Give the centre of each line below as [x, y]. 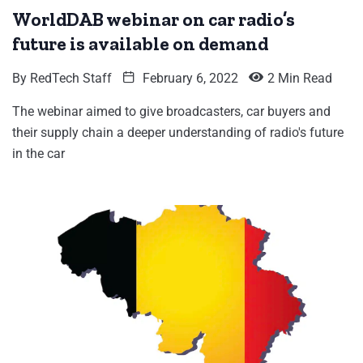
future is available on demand [140, 44]
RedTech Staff [71, 79]
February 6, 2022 [189, 79]
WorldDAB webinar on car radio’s [154, 20]
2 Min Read [300, 79]
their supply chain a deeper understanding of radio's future [178, 133]
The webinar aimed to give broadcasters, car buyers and [171, 112]
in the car [38, 154]
